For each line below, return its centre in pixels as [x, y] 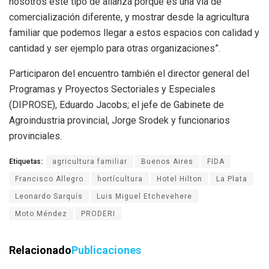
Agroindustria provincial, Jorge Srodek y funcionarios [119, 120]
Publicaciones [106, 250]
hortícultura [120, 179]
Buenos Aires [167, 161]
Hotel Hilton [180, 179]
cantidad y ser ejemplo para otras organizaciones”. [115, 48]
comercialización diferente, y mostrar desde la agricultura [129, 17]
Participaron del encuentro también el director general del [129, 73]
